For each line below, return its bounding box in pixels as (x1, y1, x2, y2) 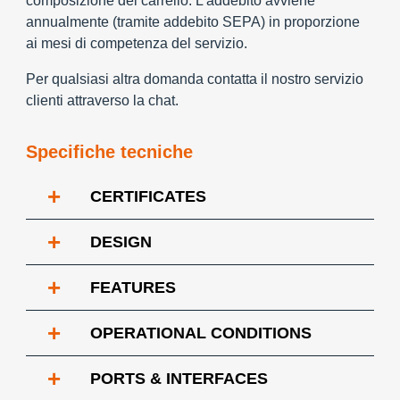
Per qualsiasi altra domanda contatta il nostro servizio (26, 71, 363, 87)
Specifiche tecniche (26, 142, 193, 162)
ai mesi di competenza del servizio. (26, 36, 247, 51)
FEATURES (90, 279, 176, 296)
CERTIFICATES (90, 187, 206, 205)
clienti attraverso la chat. (26, 93, 179, 108)
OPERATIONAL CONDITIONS (90, 324, 312, 342)
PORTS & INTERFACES (90, 370, 268, 387)
